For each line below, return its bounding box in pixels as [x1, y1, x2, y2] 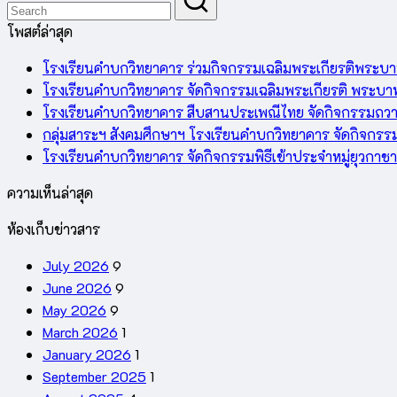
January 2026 [43, 344, 131, 363]
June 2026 [43, 277, 112, 297]
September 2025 [43, 366, 146, 385]
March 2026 [43, 322, 118, 341]
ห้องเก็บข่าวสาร [7, 219, 100, 238]
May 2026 [43, 300, 106, 319]
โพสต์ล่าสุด [7, 21, 73, 41]
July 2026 [43, 255, 109, 275]
